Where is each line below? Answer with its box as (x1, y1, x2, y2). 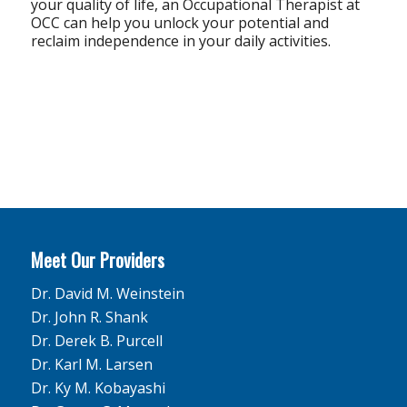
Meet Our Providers (30, 245, 164, 273)
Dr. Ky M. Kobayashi (30, 378, 165, 399)
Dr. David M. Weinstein (30, 283, 184, 304)
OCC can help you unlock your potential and (30, 13, 329, 34)
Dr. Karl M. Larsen (30, 354, 153, 375)
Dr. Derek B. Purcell (30, 331, 163, 352)
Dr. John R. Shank (30, 307, 148, 328)
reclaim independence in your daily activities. (30, 31, 331, 52)
